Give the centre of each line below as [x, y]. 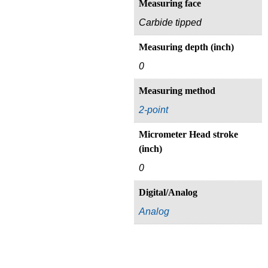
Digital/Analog [168, 193]
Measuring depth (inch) [186, 47]
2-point [153, 110]
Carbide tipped [170, 23]
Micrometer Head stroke [188, 135]
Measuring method [177, 91]
